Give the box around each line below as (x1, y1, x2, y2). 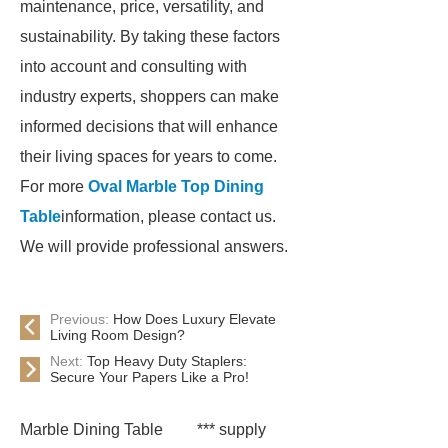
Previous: (50, 311, 113, 327)
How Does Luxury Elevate (113, 311, 276, 327)
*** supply (197, 421, 266, 438)
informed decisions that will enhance (20, 118, 278, 135)
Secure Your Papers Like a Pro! (50, 369, 249, 385)
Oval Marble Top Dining (88, 178, 264, 195)
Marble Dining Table (20, 421, 163, 438)
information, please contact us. (61, 208, 276, 225)
